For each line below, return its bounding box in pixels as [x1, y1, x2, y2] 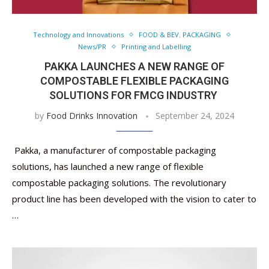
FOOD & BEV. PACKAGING [139, 30, 221, 39]
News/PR [78, 42, 106, 51]
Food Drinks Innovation [46, 110, 138, 121]
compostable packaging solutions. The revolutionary [12, 177, 226, 189]
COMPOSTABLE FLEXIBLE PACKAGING [40, 74, 229, 87]
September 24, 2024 [156, 110, 234, 121]
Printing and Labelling [121, 42, 191, 51]
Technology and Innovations [33, 30, 124, 39]
